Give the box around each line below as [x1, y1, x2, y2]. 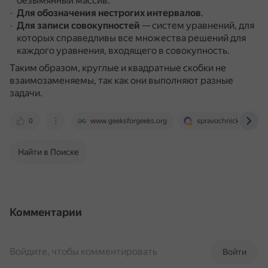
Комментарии [10, 206, 82, 218]
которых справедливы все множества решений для [17, 32, 246, 44]
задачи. [10, 87, 42, 99]
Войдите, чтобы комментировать [10, 246, 157, 257]
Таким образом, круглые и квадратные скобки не [10, 62, 226, 74]
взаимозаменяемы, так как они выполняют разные [10, 75, 233, 86]
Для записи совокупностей [17, 20, 140, 31]
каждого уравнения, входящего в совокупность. [17, 45, 230, 56]
